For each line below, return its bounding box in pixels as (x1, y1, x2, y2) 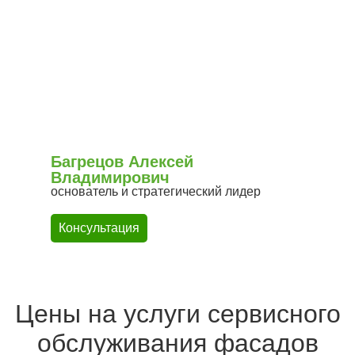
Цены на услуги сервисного (14, 300, 341, 328)
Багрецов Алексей (51, 153, 193, 170)
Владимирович (51, 169, 170, 186)
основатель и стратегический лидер (51, 185, 261, 198)
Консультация (59, 221, 139, 235)
